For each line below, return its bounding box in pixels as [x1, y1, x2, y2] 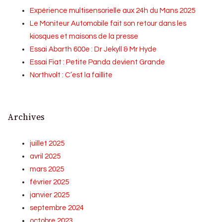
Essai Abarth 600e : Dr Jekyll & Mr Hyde [30, 46, 157, 54]
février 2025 [30, 178, 69, 186]
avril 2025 [30, 153, 60, 161]
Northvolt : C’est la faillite [30, 71, 112, 79]
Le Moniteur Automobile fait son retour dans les [30, 20, 186, 28]
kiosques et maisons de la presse [30, 33, 138, 41]
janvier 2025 [30, 191, 69, 199]
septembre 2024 [30, 204, 84, 212]
